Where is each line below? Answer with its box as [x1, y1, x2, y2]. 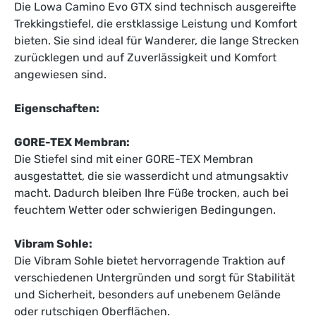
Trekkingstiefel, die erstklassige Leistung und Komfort [14, 17, 297, 31]
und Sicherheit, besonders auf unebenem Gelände [14, 288, 281, 302]
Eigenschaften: [14, 102, 99, 116]
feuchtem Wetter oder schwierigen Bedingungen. [14, 203, 276, 217]
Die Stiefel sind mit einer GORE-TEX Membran [14, 152, 253, 166]
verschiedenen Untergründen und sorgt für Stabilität [14, 271, 295, 285]
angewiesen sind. [14, 68, 107, 82]
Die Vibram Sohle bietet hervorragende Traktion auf [14, 254, 285, 268]
